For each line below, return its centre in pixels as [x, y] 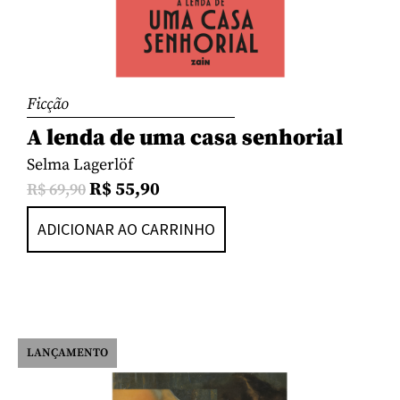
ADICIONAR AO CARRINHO [126, 229]
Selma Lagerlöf [80, 164]
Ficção [48, 104]
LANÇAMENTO [67, 353]
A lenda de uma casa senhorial [185, 137]
